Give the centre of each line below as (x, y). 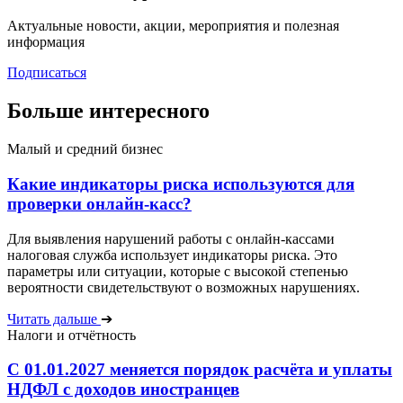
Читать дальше (54, 318)
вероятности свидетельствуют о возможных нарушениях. (184, 287)
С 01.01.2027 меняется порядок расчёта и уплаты (200, 370)
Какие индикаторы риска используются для (181, 184)
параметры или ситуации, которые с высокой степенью (178, 271)
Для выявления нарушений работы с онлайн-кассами (171, 238)
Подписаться (47, 73)
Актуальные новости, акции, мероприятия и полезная (173, 26)
